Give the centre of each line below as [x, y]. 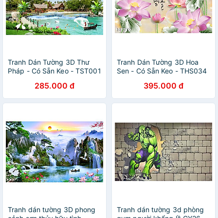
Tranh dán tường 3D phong [52, 209]
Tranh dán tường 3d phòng [161, 209]
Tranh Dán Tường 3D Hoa [158, 62]
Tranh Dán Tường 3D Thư [49, 62]
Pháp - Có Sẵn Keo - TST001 [54, 71]
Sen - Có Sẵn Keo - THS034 [162, 71]
